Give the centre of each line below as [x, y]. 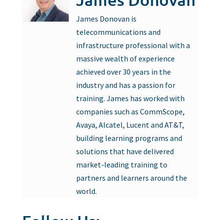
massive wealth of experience [125, 59]
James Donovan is [106, 19]
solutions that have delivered [125, 151]
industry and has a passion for [125, 85]
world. [86, 191]
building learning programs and [129, 138]
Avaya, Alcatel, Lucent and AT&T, [130, 125]
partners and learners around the [131, 178]
